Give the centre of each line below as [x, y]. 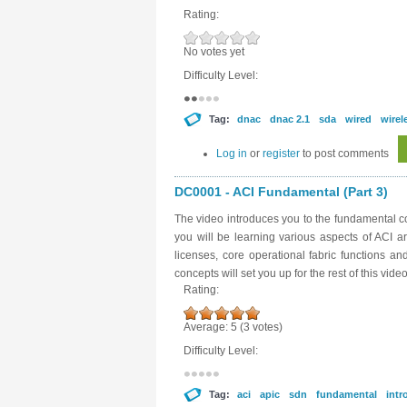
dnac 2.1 [290, 119]
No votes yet [214, 52]
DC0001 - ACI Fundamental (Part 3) [281, 192]
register [281, 154]
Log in [232, 154]
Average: [207, 327]
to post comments [344, 154]
